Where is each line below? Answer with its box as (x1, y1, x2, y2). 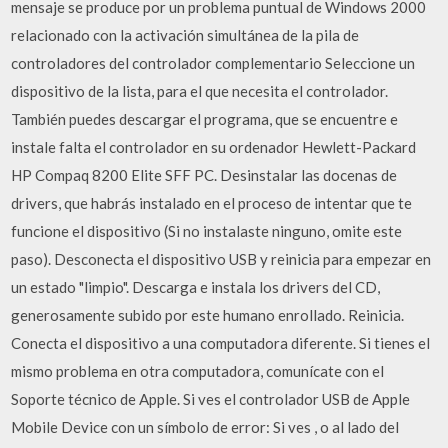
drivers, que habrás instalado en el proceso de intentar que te (11, 194, 413, 212)
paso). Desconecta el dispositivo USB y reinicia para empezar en (11, 250, 432, 268)
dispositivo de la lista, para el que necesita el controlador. (11, 82, 389, 100)
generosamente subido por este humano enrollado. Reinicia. (11, 306, 405, 324)
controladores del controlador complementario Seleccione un (11, 54, 416, 72)
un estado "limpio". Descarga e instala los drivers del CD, (11, 278, 381, 296)
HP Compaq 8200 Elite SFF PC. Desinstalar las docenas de (11, 166, 398, 184)
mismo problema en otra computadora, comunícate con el (11, 362, 385, 380)
